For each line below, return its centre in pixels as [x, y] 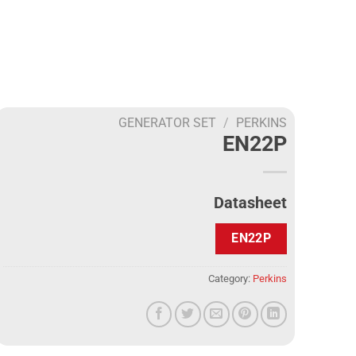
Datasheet [250, 202]
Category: [230, 279]
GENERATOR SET [168, 122]
